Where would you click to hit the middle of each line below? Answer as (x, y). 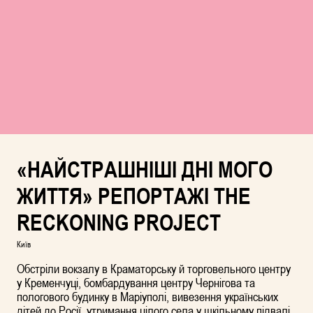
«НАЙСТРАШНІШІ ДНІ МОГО (145, 170)
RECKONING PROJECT (119, 223)
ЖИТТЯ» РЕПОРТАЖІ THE (134, 196)
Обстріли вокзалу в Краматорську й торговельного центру (154, 269)
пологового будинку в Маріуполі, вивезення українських (147, 297)
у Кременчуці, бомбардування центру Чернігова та (136, 283)
